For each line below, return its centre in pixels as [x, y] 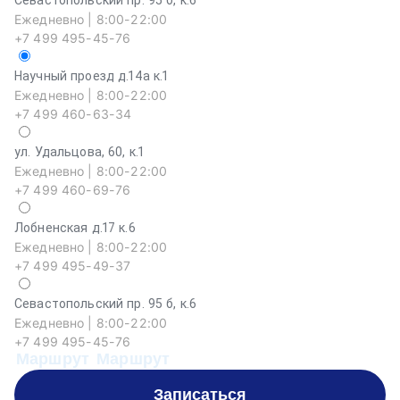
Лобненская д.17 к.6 [75, 228]
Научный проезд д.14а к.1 [92, 76]
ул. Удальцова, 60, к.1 [79, 152]
